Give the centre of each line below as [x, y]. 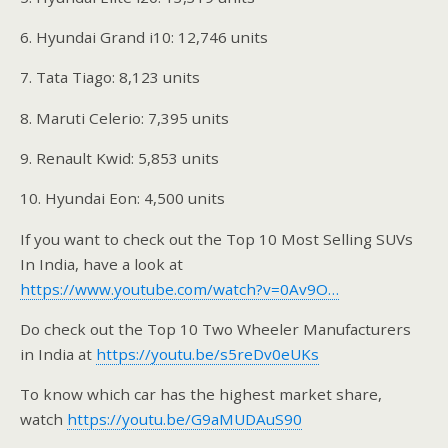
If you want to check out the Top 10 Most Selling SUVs [216, 238]
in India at [58, 353]
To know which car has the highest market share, [201, 394]
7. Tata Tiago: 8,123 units [110, 77]
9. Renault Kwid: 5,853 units [119, 157]
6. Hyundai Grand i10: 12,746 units [144, 37]
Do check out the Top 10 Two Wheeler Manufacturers [215, 328]
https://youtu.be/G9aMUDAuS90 [184, 419]
